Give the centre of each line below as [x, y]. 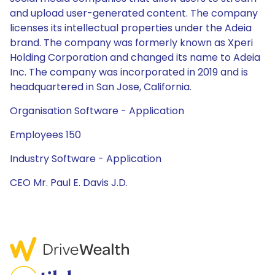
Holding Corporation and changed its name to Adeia [135, 57]
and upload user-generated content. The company [134, 13]
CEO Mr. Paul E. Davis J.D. [69, 183]
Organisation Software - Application [97, 111]
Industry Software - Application [86, 159]
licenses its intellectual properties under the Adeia [131, 28]
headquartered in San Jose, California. [101, 87]
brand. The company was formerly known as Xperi [131, 43]
